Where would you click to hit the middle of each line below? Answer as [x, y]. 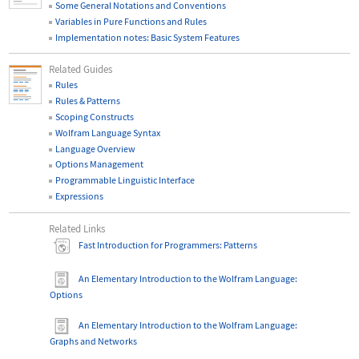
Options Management [100, 164]
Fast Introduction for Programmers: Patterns [167, 245]
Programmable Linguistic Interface [125, 180]
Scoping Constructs [95, 116]
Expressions [80, 196]
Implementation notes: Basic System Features [148, 37]
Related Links [77, 228]
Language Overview [96, 148]
